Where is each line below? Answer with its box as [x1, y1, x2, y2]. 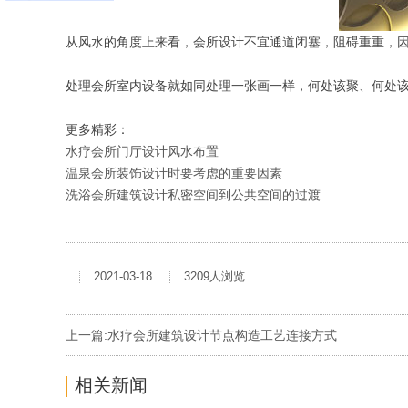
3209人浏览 [184, 270, 245, 283]
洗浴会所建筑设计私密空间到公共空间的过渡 [66, 188, 321, 202]
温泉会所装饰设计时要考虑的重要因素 [66, 166, 282, 180]
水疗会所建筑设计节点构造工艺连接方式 [107, 328, 337, 342]
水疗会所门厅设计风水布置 [66, 144, 219, 158]
